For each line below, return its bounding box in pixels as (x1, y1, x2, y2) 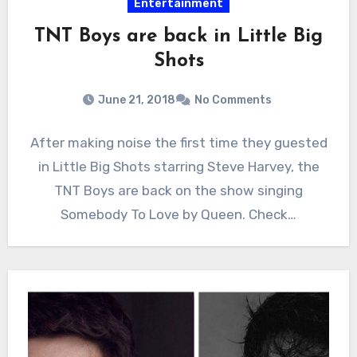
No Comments (194, 93, 272, 108)
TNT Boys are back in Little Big (34, 27, 323, 47)
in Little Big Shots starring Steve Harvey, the (37, 159, 320, 175)
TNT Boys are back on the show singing (54, 182, 303, 199)
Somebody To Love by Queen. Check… (61, 206, 296, 223)
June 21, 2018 (98, 93, 175, 108)
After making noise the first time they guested (29, 135, 328, 151)
